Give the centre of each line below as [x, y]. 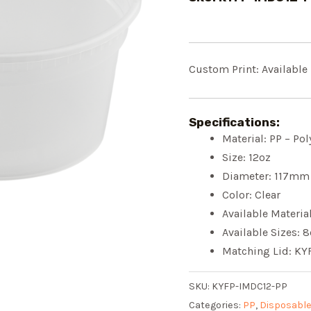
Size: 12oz [246, 157]
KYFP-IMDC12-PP [250, 286]
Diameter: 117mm [266, 176]
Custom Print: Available [248, 69]
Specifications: [234, 122]
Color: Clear [251, 194]
